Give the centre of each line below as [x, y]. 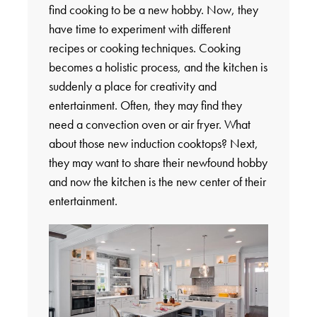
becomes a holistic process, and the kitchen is [158, 67]
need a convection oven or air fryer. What [149, 124]
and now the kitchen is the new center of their [157, 181]
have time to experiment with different [139, 28]
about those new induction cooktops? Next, [153, 143]
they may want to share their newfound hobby [158, 162]
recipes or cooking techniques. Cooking [144, 47]
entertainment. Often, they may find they [145, 105]
